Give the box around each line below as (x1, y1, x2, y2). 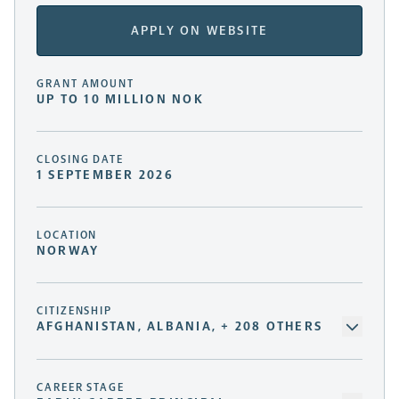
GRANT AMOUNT (37, 77, 135, 91)
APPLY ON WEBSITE (130, 22, 269, 38)
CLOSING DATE (37, 153, 125, 167)
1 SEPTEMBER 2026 (37, 167, 174, 183)
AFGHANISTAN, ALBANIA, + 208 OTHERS (37, 319, 323, 335)
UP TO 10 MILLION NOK (37, 92, 204, 108)
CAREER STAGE (37, 381, 126, 395)
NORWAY (37, 243, 100, 259)
